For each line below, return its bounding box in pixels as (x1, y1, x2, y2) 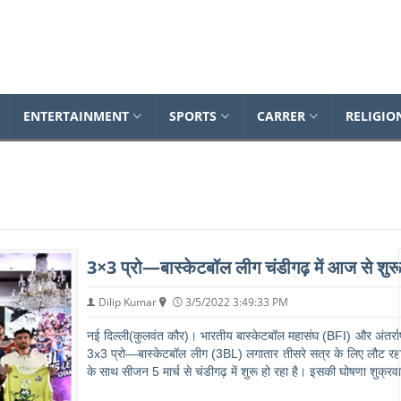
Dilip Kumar (98, 294, 159, 310)
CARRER (257, 107, 305, 124)
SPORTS (169, 107, 217, 124)
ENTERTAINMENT (23, 107, 129, 124)
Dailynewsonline (3, 21, 128, 42)
